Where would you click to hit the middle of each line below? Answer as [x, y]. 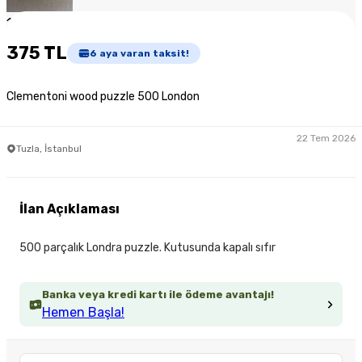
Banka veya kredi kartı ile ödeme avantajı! [158, 295]
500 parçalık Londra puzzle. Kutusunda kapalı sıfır [147, 248]
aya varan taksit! [143, 53]
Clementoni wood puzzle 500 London [103, 97]
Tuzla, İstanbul [49, 148]
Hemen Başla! [83, 313]
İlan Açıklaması [69, 209]
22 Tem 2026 [326, 138]
